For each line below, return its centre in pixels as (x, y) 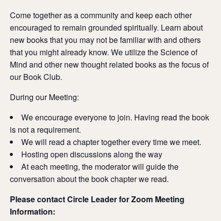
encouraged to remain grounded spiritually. (84, 28)
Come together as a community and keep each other (101, 15)
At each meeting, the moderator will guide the (100, 167)
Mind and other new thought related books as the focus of (109, 65)
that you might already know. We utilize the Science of (104, 52)
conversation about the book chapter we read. (90, 179)
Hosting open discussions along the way (92, 154)
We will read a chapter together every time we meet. (111, 142)
